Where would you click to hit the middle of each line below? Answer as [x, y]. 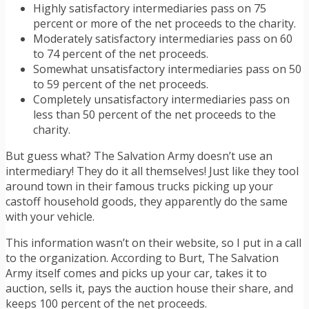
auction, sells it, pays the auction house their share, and [149, 289]
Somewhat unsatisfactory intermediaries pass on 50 [167, 69]
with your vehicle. [50, 217]
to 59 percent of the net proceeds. [121, 84]
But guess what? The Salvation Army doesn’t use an [139, 156]
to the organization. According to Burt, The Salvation [142, 258]
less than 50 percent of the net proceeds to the [154, 115]
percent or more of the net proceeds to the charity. [165, 24]
